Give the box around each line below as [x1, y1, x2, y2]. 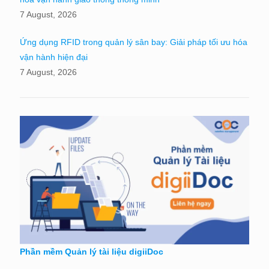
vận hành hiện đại [20, 52, 88, 62]
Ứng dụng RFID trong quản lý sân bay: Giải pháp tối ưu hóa [20, 37, 247, 47]
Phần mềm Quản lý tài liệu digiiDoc [20, 247, 163, 257]
